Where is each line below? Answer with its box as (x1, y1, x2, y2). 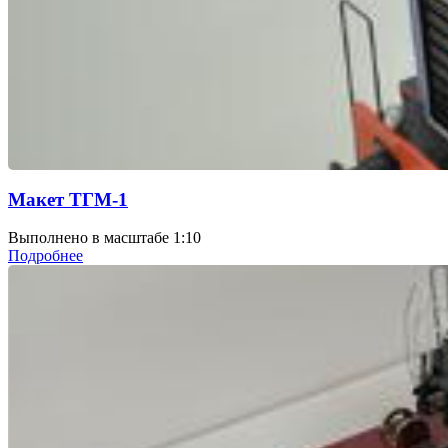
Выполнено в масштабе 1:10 (8, 229, 201, 247)
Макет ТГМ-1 (8, 188, 128, 210)
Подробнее (8, 247, 83, 265)
